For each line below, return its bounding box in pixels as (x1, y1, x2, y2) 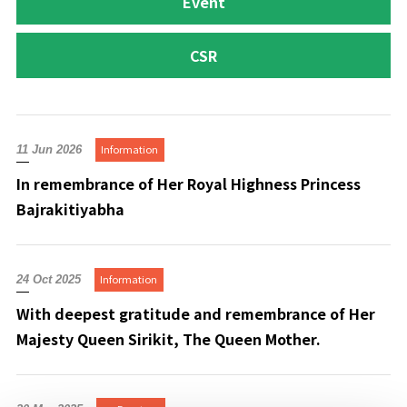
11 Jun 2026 (15, 143, 82, 157)
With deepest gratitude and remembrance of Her (15, 302, 375, 324)
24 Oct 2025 (15, 273, 81, 287)
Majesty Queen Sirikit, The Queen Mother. (15, 327, 321, 350)
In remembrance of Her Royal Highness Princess (15, 172, 361, 194)
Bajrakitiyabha (15, 197, 124, 220)
